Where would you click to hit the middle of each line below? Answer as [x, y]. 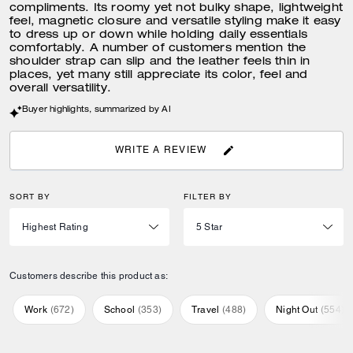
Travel [206, 309]
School [119, 309]
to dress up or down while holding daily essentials [159, 35]
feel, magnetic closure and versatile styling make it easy [175, 22]
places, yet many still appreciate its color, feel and [159, 76]
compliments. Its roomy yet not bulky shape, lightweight [176, 9]
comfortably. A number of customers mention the [158, 49]
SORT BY [30, 196]
